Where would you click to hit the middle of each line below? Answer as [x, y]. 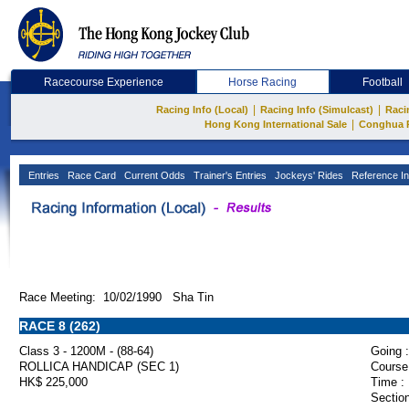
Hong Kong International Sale [275, 124]
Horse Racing [263, 82]
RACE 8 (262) [60, 326]
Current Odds [153, 175]
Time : [388, 382]
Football [383, 82]
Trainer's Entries [229, 175]
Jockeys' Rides [308, 175]
